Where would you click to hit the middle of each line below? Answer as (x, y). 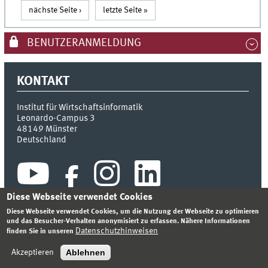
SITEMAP (57, 240)
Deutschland (42, 140)
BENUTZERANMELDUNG (83, 43)
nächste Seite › (55, 10)
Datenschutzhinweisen (117, 231)
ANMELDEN (143, 240)
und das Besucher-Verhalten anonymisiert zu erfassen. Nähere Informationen (129, 221)
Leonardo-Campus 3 (56, 119)
